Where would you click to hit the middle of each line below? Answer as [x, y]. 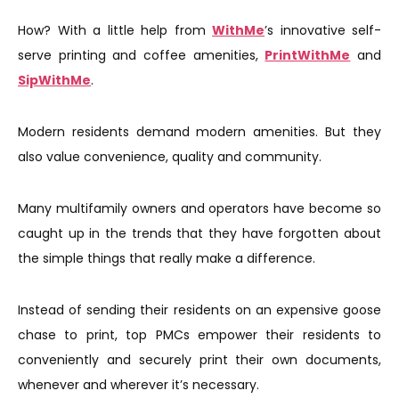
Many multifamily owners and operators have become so [199, 208]
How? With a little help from [115, 30]
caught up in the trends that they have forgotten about [199, 233]
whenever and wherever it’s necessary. [140, 385]
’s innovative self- [323, 30]
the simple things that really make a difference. [167, 258]
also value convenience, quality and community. [170, 157]
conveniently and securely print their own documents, [199, 360]
